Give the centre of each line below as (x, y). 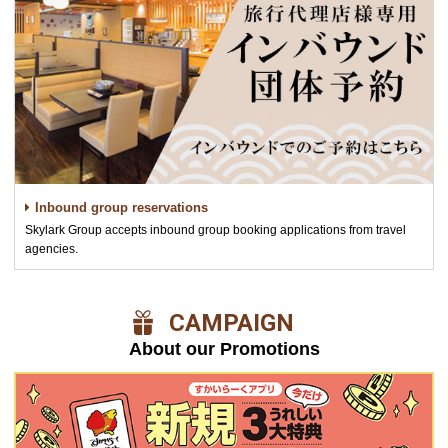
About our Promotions (224, 348)
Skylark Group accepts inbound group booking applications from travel (215, 230)
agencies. (51, 249)
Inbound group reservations (121, 207)
